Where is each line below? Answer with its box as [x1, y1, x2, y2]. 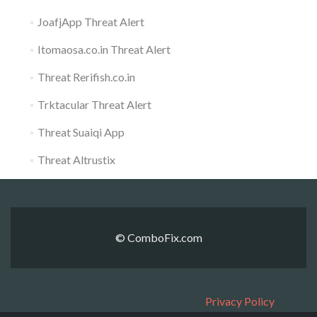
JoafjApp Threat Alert [37, 14, 144, 28]
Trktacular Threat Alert [37, 97, 151, 111]
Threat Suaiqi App [37, 125, 125, 139]
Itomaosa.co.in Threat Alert [37, 42, 171, 56]
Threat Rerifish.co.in [37, 69, 135, 83]
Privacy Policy [205, 294, 275, 309]
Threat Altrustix [37, 152, 115, 166]
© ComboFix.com [115, 230, 202, 244]
